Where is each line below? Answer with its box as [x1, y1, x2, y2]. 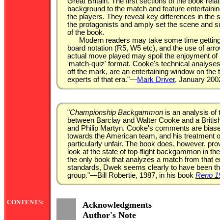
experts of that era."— [67, 76, 137, 83]
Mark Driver [137, 76, 175, 83]
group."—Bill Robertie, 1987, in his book [67, 171, 195, 179]
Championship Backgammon [70, 109, 163, 116]
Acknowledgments [82, 200, 152, 210]
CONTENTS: [7, 198, 44, 206]
